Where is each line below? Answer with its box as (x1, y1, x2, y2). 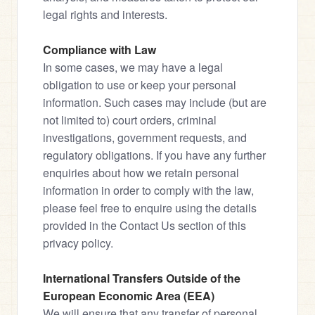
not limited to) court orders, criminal (43, 112, 217, 128)
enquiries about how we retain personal (43, 165, 239, 181)
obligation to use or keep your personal (43, 77, 236, 93)
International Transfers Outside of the (43, 270, 240, 286)
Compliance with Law (43, 41, 156, 58)
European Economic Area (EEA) (43, 288, 214, 304)
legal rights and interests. (43, 6, 167, 22)
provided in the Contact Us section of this (43, 217, 246, 233)
